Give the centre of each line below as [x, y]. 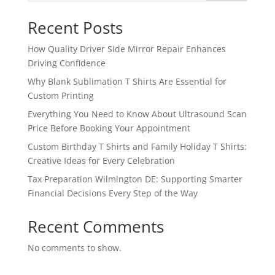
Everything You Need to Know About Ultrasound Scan [137, 114]
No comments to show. [74, 248]
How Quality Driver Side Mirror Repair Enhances [126, 49]
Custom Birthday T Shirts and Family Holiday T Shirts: [137, 147]
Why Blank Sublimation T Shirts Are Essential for [127, 82]
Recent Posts [75, 28]
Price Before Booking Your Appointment [109, 128]
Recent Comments [95, 227]
